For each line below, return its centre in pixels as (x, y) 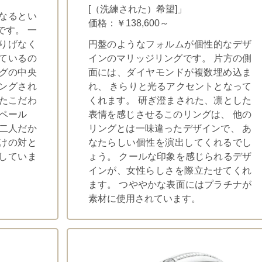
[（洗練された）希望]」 (137, 9)
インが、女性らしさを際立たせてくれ (170, 171)
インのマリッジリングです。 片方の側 (170, 58)
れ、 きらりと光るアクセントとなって (170, 87)
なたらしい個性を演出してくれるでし (170, 143)
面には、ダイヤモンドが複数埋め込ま (170, 73)
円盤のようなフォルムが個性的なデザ (170, 44)
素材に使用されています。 (144, 199)
